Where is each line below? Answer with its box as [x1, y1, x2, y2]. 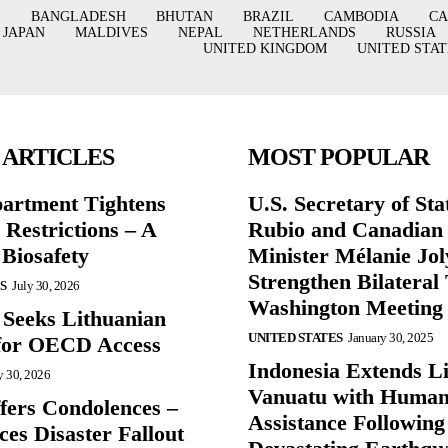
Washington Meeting [248, 295, 443, 320]
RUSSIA [385, 24, 436, 40]
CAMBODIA [323, 8, 399, 24]
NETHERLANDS [252, 24, 356, 40]
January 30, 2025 [348, 330, 433, 345]
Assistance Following [248, 410, 445, 435]
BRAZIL [242, 8, 294, 24]
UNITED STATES [248, 330, 343, 345]
